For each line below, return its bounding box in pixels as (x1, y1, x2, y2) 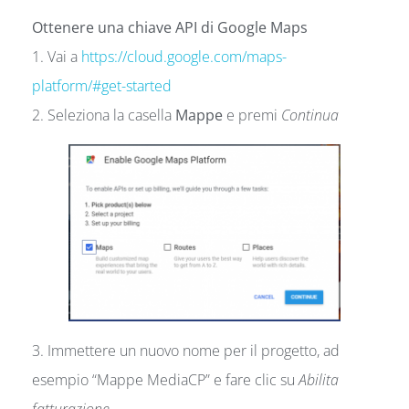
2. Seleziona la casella (32, 104, 175, 125)
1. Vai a (32, 46, 81, 67)
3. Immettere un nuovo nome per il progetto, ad (32, 341, 340, 362)
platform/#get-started (32, 75, 172, 96)
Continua (281, 104, 339, 125)
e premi (223, 104, 281, 125)
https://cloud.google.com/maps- (81, 46, 287, 67)
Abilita (299, 370, 339, 391)
